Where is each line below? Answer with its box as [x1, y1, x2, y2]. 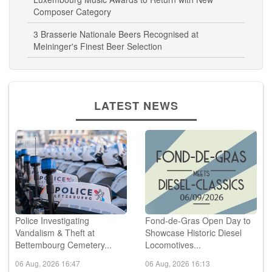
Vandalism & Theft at [15, 226, 95, 239]
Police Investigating [15, 214, 89, 227]
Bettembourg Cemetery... [15, 239, 112, 251]
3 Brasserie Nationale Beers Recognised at [33, 28, 199, 41]
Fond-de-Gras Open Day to [145, 214, 251, 227]
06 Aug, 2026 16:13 [145, 258, 210, 269]
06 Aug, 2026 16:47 [15, 258, 80, 269]
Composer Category [33, 5, 111, 18]
